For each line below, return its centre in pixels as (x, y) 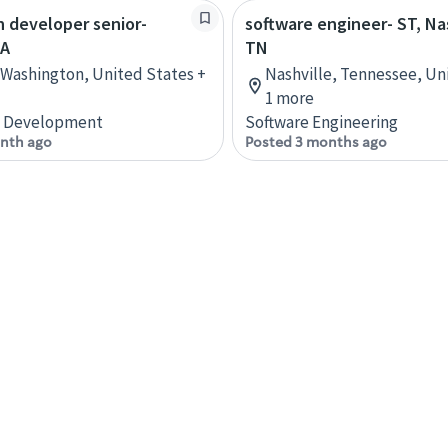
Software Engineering (321, 121)
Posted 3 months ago (316, 141)
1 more (289, 97)
